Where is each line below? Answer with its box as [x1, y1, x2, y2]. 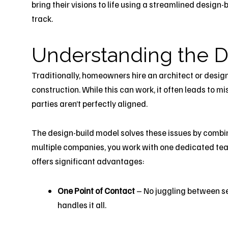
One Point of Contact [58, 185, 135, 196]
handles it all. [58, 199, 106, 210]
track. [32, 13, 53, 24]
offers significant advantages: [32, 156, 145, 167]
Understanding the [32, 42, 214, 67]
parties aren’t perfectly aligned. [32, 98, 148, 109]
